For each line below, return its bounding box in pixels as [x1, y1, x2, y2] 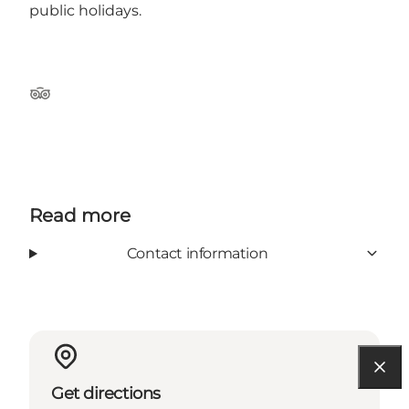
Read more [29, 204, 131, 226]
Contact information [126, 244, 268, 262]
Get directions [51, 383, 161, 404]
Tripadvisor [28, 93, 108, 111]
